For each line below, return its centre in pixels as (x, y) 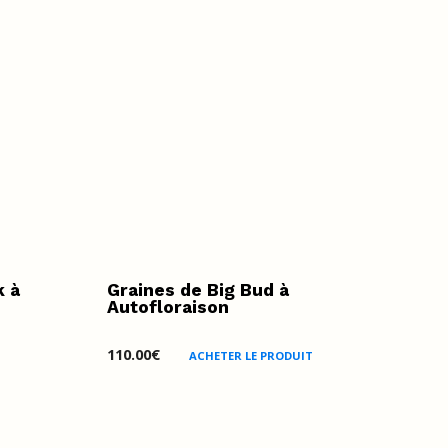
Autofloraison (167, 306)
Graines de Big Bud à (197, 289)
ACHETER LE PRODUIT (250, 355)
